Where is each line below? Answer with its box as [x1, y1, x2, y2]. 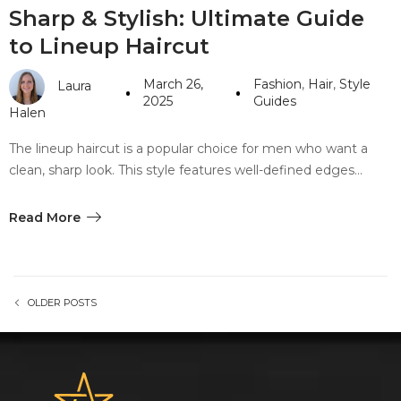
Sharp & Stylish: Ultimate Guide [9, 4, 364, 31]
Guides [252, 93, 296, 110]
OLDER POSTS [28, 295, 97, 309]
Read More [9, 209, 81, 226]
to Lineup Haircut [9, 32, 209, 59]
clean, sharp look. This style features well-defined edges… [9, 161, 363, 178]
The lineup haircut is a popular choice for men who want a [9, 140, 368, 157]
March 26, [143, 76, 204, 93]
